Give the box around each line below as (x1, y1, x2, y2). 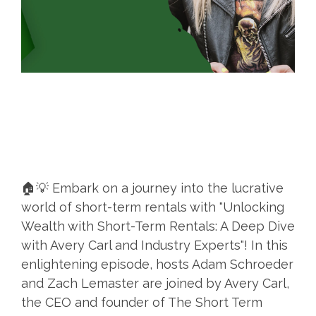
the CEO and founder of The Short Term (21, 295, 262, 310)
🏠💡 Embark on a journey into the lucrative (21, 181, 284, 196)
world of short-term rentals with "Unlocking (21, 200, 284, 215)
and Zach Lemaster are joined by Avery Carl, (21, 276, 289, 291)
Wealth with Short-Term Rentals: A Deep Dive (21, 219, 295, 234)
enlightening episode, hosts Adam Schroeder (21, 257, 293, 272)
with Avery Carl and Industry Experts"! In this (21, 238, 288, 253)
